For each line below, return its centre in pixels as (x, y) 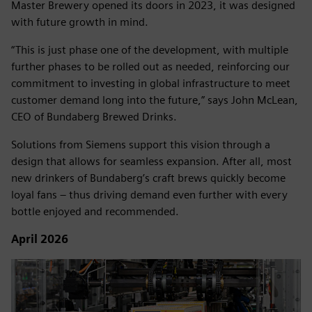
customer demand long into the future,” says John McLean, (155, 100)
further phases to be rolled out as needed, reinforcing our (150, 67)
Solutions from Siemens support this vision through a (141, 145)
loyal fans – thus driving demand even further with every (149, 195)
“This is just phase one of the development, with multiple (150, 50)
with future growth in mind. (80, 22)
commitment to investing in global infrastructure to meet (151, 83)
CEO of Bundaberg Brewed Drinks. (94, 117)
